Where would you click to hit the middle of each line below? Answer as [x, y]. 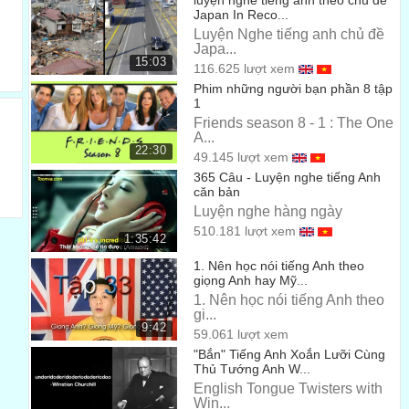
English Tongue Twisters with [288, 388]
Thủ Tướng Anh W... [252, 369]
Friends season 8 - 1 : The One [294, 123]
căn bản [217, 192]
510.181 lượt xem [245, 231]
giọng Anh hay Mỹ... [251, 280]
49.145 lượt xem [241, 157]
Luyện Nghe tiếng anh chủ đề [289, 34]
